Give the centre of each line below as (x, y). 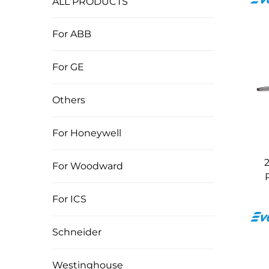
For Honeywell (87, 133)
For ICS (69, 199)
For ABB (72, 34)
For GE (68, 67)
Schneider (77, 232)
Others (69, 100)
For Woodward (88, 166)
